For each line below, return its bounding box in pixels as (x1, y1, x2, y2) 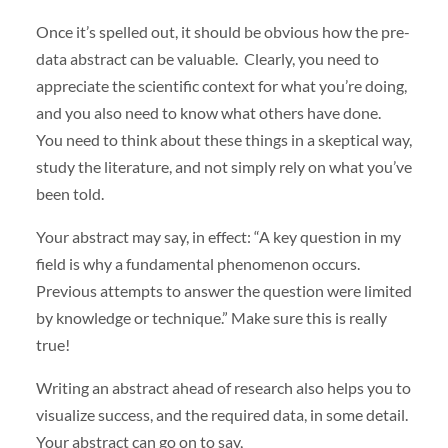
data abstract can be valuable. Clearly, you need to (35, 48, 379, 68)
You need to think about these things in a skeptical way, (35, 129, 412, 149)
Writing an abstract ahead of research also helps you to (35, 377, 411, 397)
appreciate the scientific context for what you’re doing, (35, 75, 407, 95)
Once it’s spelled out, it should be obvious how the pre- (35, 21, 410, 41)
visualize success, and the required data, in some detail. (35, 404, 411, 424)
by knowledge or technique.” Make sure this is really (35, 307, 387, 327)
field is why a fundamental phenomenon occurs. (35, 253, 363, 273)
